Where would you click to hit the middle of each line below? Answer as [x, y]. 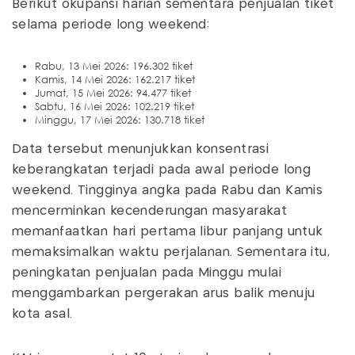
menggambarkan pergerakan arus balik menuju [164, 294]
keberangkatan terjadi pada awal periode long [162, 170]
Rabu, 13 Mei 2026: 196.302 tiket [114, 67]
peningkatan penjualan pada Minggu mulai [147, 273]
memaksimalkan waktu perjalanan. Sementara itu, [171, 253]
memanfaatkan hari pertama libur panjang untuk [168, 232]
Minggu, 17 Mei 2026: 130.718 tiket [120, 120]
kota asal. [42, 315]
